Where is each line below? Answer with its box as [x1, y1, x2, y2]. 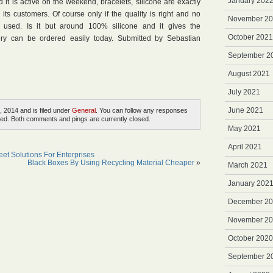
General [72, 107, 96, 114]
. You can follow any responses [96, 107, 188, 114]
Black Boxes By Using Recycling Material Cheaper [27, 158, 194, 167]
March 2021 [228, 161, 268, 169]
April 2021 [228, 143, 262, 151]
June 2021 [228, 106, 263, 115]
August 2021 [228, 69, 270, 78]
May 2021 [228, 124, 261, 133]
